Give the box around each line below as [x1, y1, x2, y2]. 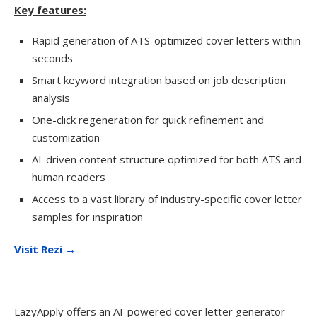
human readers [32, 170, 105, 184]
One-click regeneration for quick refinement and [32, 113, 264, 127]
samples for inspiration [32, 209, 143, 224]
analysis [32, 91, 70, 105]
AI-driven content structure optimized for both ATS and [32, 152, 301, 166]
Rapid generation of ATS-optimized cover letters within [32, 33, 301, 47]
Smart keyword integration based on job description [32, 73, 286, 87]
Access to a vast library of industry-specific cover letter [32, 192, 302, 206]
